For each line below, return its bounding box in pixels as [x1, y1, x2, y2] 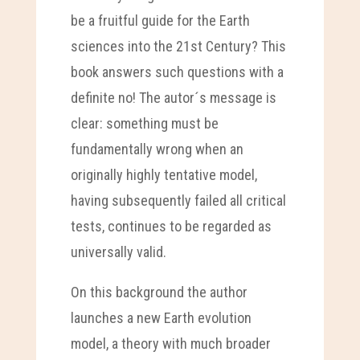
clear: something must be [70, 114, 219, 132]
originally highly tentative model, [70, 166, 257, 183]
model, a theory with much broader [70, 334, 271, 352]
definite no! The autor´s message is [70, 88, 276, 106]
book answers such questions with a [70, 63, 284, 80]
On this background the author [70, 283, 247, 301]
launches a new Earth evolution [70, 309, 252, 326]
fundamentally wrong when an [70, 140, 243, 157]
